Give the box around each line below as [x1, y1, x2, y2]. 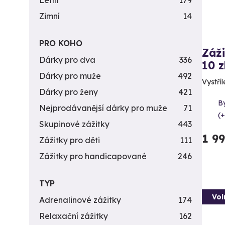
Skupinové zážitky [39, 119, 109, 129]
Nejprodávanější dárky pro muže [39, 103, 167, 113]
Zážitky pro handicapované [39, 151, 147, 161]
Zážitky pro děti [39, 135, 100, 145]
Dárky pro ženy [39, 87, 98, 97]
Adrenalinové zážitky [39, 195, 121, 205]
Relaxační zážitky [39, 211, 108, 221]
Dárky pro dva [39, 55, 95, 65]
